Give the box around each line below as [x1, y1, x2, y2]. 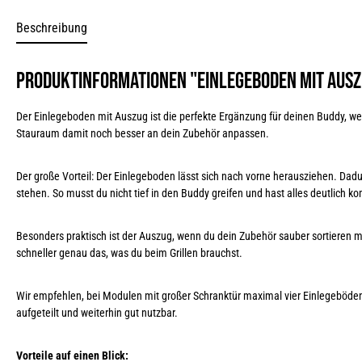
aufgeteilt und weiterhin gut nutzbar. [16, 306, 178, 319]
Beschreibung [16, 20, 87, 36]
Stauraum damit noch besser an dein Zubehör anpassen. [16, 127, 269, 140]
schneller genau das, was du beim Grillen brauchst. [16, 246, 242, 259]
